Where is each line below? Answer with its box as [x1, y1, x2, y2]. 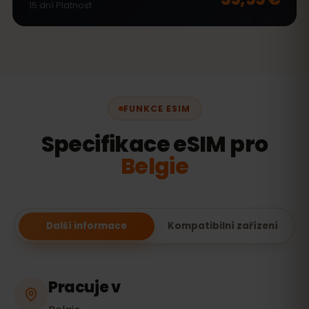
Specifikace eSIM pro [41, 129, 268, 159]
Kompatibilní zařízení [167, 219, 278, 232]
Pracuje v [48, 277, 121, 298]
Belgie [120, 151, 189, 181]
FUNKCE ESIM [123, 102, 190, 114]
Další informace [46, 219, 127, 232]
